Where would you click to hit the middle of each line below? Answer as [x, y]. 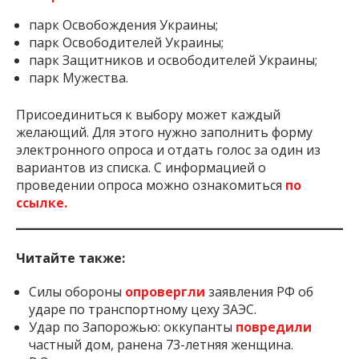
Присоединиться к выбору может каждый [148, 132]
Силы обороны [77, 309]
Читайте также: [71, 275]
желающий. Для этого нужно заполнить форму [164, 149]
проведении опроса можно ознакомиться [149, 202]
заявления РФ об [261, 309]
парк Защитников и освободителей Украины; [173, 77]
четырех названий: [81, 12]
